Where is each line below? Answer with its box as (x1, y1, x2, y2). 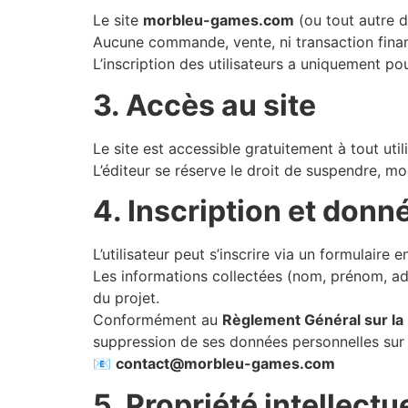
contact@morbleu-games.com (116, 354, 335, 373)
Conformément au (93, 311, 222, 330)
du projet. (93, 289, 159, 308)
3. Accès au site (93, 87, 316, 123)
